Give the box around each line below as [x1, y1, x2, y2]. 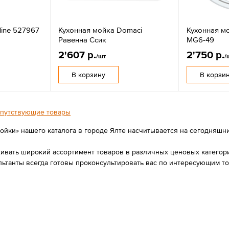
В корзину [72, 70, 106, 79]
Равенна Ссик [58, 35, 107, 44]
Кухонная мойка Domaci [58, 25, 143, 34]
